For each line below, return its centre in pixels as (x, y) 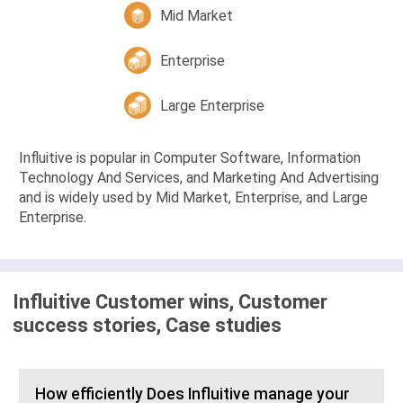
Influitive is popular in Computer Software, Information (190, 158)
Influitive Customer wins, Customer (170, 302)
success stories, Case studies (147, 326)
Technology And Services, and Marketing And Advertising (199, 178)
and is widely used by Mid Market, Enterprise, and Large (193, 198)
